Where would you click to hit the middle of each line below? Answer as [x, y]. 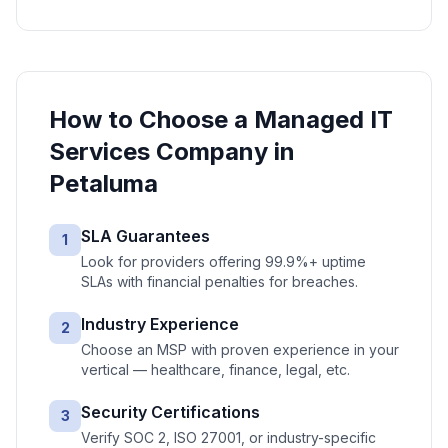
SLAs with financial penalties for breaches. [219, 281]
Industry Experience [160, 324]
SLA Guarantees [145, 236]
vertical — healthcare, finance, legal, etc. [215, 369]
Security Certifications [170, 412]
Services [99, 151]
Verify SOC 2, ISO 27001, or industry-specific [228, 437]
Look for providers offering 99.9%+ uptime [223, 261]
